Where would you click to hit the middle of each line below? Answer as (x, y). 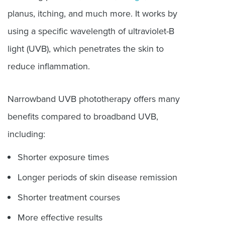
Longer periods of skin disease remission (97, 177)
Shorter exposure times (63, 157)
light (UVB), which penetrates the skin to (86, 48)
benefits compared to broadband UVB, (83, 116)
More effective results (60, 217)
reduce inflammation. (50, 66)
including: (26, 134)
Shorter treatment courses (69, 197)
